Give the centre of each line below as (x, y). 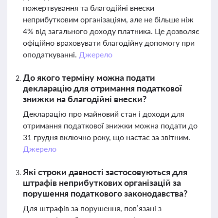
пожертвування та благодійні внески (89, 8)
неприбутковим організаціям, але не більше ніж (108, 19)
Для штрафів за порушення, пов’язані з (92, 208)
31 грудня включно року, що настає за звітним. (107, 137)
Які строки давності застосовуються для (105, 172)
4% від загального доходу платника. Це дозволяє (111, 31)
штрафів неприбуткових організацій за (102, 182)
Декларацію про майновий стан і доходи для (104, 114)
